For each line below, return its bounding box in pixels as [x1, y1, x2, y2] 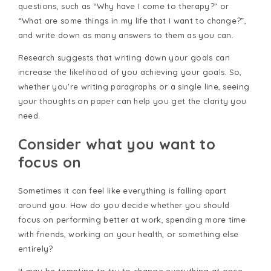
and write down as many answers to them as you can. [18, 30, 237, 41]
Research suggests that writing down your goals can [18, 53, 230, 63]
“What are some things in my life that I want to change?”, [18, 16, 247, 26]
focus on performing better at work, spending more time [18, 215, 246, 225]
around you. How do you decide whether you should [18, 200, 230, 211]
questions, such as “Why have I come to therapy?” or [18, 1, 229, 11]
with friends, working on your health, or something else [18, 229, 239, 240]
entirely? [18, 244, 53, 254]
